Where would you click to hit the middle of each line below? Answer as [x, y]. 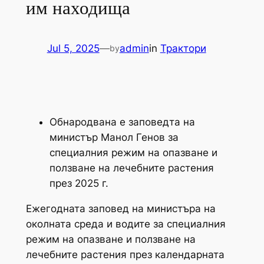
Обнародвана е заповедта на [122, 122]
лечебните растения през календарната [125, 254]
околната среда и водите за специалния [126, 224]
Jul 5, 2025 [73, 49]
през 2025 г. [79, 184]
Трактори [183, 49]
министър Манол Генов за [114, 138]
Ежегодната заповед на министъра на [121, 208]
